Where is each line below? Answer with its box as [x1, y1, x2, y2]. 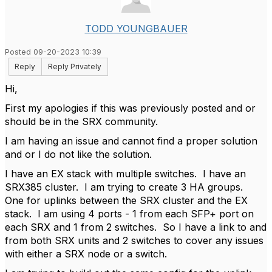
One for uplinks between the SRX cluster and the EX [5, 194, 248, 206]
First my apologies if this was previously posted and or [5, 102, 256, 114]
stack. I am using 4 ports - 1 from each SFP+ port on [5, 208, 254, 220]
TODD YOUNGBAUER [84, 22, 188, 35]
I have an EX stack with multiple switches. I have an [5, 168, 246, 180]
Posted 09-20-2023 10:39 [5, 47, 101, 56]
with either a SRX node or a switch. [5, 248, 167, 260]
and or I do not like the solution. [5, 148, 152, 160]
